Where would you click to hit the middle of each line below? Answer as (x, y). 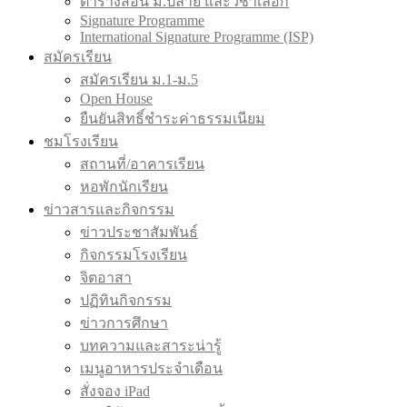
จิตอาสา (106, 278)
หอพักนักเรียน (124, 187)
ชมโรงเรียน (81, 141)
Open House (116, 99)
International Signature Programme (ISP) (197, 37)
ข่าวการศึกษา (124, 323)
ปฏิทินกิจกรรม (126, 300)
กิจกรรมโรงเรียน (134, 255)
